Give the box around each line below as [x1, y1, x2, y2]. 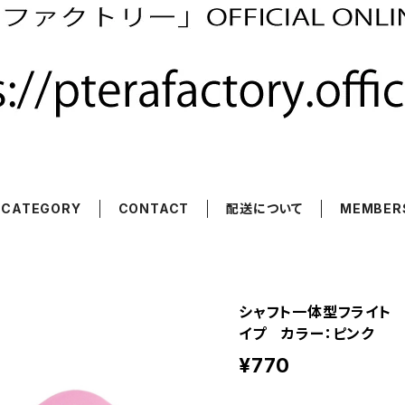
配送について [226, 201, 304, 216]
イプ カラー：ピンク [239, 325, 374, 343]
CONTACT [118, 201, 190, 216]
